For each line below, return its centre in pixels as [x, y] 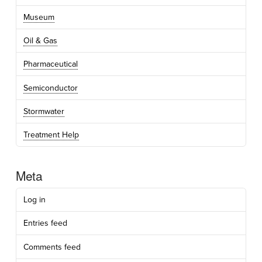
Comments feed [52, 247]
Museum [39, 17]
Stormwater [44, 111]
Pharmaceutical [50, 64]
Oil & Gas [40, 41]
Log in [34, 200]
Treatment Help [51, 135]
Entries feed [45, 223]
